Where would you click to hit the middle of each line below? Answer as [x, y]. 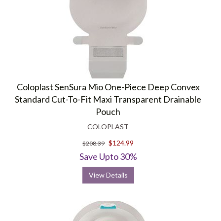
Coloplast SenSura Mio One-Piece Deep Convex [108, 87]
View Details [108, 175]
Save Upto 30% [108, 156]
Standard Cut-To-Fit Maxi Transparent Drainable [108, 99]
